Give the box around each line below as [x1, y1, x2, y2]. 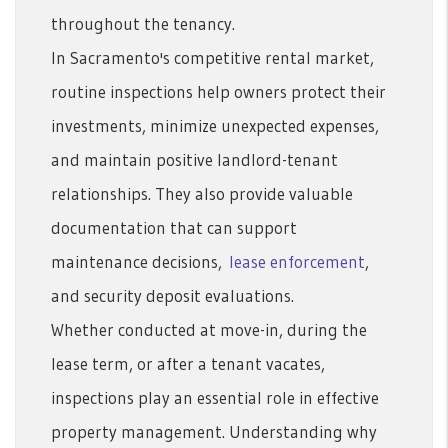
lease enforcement [229, 250, 365, 272]
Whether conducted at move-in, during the [51, 318, 367, 340]
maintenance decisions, [51, 250, 229, 272]
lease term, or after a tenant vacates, [51, 352, 325, 374]
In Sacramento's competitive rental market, [51, 46, 374, 68]
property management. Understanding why [51, 420, 377, 442]
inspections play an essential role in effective [51, 386, 379, 408]
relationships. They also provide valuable [51, 182, 353, 204]
